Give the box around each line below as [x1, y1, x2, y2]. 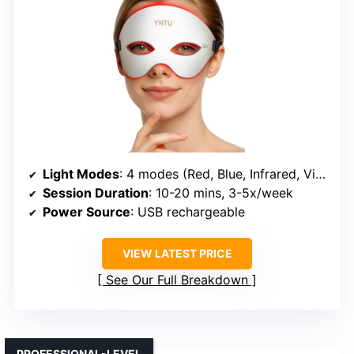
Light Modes [43, 165, 119, 182]
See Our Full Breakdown [106, 271, 248, 288]
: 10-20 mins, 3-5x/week [149, 184, 293, 201]
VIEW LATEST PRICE [122, 246, 232, 260]
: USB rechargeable [130, 203, 245, 220]
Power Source [43, 203, 130, 220]
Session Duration [43, 184, 149, 201]
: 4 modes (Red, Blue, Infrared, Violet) [119, 165, 315, 182]
